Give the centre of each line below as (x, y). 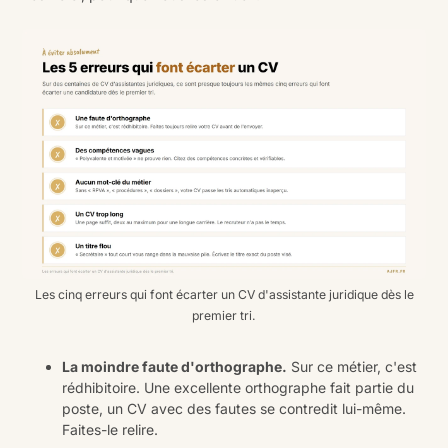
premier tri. (224, 316)
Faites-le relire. (110, 430)
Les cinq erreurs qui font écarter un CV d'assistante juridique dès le (224, 295)
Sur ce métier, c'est (352, 367)
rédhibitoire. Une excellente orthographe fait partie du (238, 388)
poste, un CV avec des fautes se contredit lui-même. (234, 409)
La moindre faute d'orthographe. (175, 367)
